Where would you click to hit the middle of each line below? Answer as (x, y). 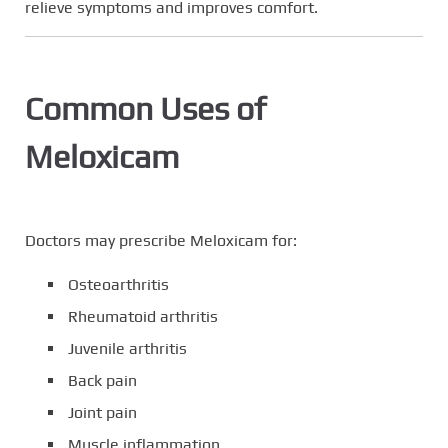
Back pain (102, 381)
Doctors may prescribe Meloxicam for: (161, 241)
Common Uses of (145, 109)
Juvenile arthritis (127, 349)
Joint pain (102, 413)
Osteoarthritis (118, 285)
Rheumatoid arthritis (143, 317)
